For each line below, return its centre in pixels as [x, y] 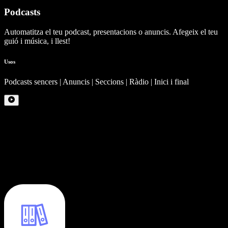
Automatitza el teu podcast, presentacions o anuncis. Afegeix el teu [111, 32]
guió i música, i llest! [37, 41]
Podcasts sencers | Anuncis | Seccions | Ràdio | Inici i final [96, 81]
